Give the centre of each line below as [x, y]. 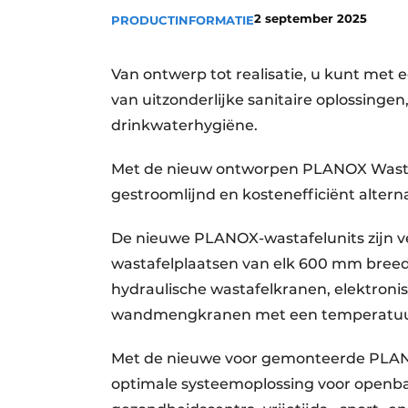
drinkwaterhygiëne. [186, 125]
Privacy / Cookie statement [255, 20]
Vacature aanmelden [235, 51]
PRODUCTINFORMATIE [183, 20]
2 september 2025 [311, 18]
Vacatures [199, 82]
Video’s [190, 113]
